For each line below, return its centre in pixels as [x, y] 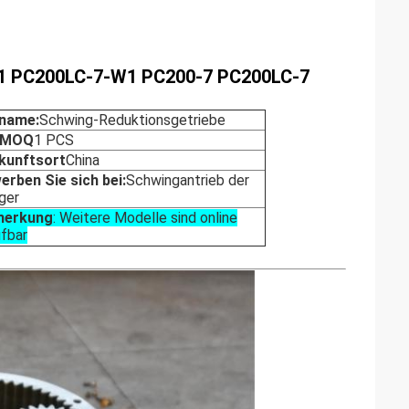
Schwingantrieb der [188, 180]
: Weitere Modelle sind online [145, 218]
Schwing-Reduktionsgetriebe [132, 120]
